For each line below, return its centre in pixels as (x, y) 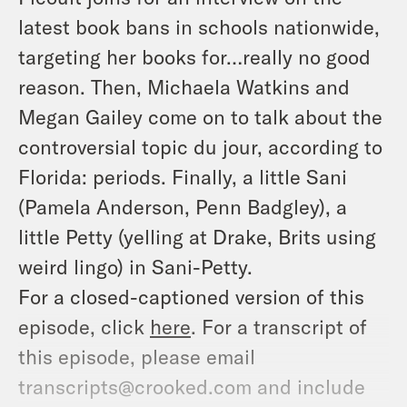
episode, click (84, 326)
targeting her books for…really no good (194, 56)
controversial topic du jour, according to (200, 146)
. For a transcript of (279, 326)
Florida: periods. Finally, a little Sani (183, 176)
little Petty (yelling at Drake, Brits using (197, 236)
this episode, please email (137, 356)
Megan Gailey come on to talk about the (200, 116)
